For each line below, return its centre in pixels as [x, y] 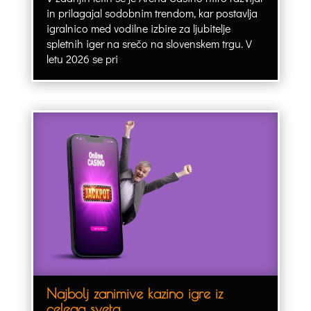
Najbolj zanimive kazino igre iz [134, 294]
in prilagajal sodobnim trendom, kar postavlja [152, 12]
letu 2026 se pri [82, 58]
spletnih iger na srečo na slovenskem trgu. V [149, 43]
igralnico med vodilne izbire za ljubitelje [138, 28]
